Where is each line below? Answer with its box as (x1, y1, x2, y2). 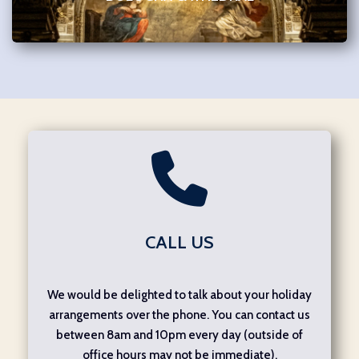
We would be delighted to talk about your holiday (47, 287, 312, 302)
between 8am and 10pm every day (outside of (56, 327, 303, 342)
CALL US (145, 231, 214, 253)
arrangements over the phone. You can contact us (49, 307, 310, 322)
